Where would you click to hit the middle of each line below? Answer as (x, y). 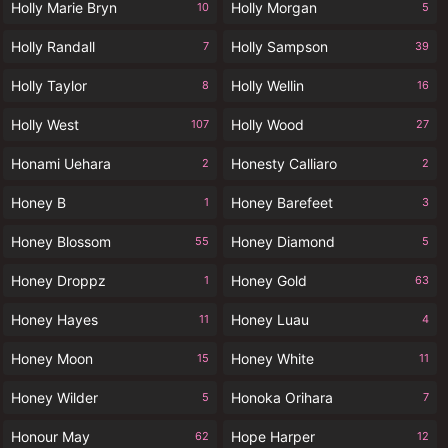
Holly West (45, 124)
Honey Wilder (54, 397)
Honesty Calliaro (284, 163)
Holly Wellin (267, 85)
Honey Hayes (54, 319)
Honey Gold (269, 280)
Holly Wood (267, 124)
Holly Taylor (49, 85)
